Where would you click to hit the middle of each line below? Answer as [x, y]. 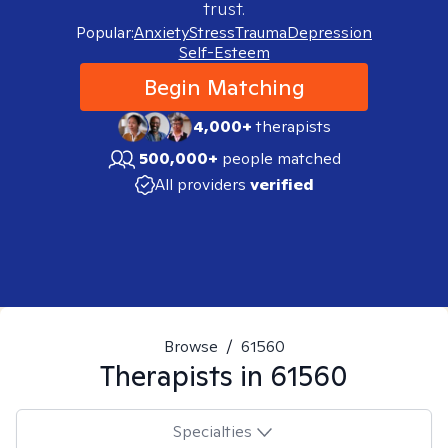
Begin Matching [224, 87]
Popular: [105, 32]
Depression [329, 32]
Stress [212, 32]
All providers [200, 184]
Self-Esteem [224, 52]
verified [281, 184]
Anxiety [161, 32]
